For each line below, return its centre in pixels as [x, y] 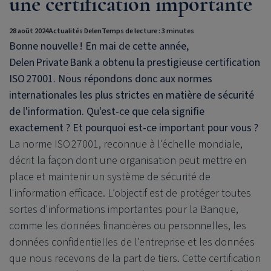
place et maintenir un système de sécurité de [110, 177]
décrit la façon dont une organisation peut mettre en [128, 160]
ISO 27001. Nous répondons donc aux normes [111, 79]
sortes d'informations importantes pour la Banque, [124, 209]
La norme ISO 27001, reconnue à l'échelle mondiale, [126, 144]
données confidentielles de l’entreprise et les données [132, 242]
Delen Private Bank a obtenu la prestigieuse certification [135, 62]
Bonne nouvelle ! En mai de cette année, [99, 46]
